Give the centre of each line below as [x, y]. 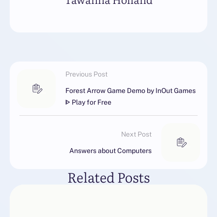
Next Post [136, 134]
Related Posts [108, 177]
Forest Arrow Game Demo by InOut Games [131, 91]
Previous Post [86, 74]
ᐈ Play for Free [88, 102]
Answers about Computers [110, 150]
